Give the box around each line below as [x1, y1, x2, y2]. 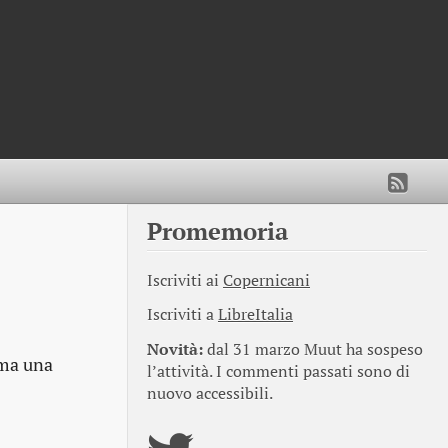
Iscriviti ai [147, 269, 223, 291]
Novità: [147, 339, 203, 361]
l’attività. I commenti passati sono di [147, 361, 410, 383]
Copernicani [223, 269, 310, 291]
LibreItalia [218, 304, 293, 326]
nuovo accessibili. [147, 383, 273, 405]
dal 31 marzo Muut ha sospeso [203, 339, 423, 361]
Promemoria [147, 214, 288, 247]
